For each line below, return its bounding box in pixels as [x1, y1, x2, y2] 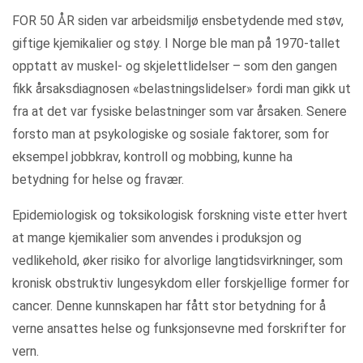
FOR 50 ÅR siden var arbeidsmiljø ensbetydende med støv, [12, 13, 344, 28]
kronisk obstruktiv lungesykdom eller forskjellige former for [12, 275, 349, 291]
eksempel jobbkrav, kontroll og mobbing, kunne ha [12, 149, 293, 164]
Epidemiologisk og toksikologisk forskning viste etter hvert [12, 207, 348, 223]
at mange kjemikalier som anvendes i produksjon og [12, 230, 301, 246]
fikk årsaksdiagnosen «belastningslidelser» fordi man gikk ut [12, 81, 351, 96]
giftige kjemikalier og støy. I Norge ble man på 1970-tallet [12, 36, 340, 51]
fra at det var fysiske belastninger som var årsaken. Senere [12, 104, 347, 119]
